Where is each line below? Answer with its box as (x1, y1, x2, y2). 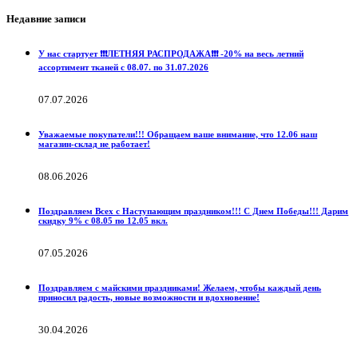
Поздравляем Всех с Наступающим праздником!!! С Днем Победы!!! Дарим (38, 205, 348, 216)
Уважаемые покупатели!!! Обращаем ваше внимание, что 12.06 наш (38, 129, 317, 139)
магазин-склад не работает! (38, 139, 150, 149)
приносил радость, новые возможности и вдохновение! (38, 292, 260, 302)
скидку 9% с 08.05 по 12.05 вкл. (38, 215, 168, 225)
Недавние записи (6, 13, 86, 26)
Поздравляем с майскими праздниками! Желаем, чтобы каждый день (38, 282, 321, 292)
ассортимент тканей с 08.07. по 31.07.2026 (38, 62, 209, 73)
